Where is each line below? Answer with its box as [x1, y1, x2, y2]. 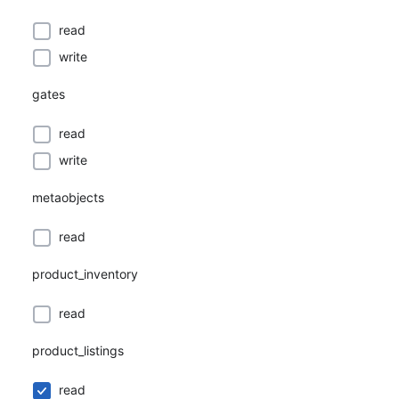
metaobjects [32, 190, 104, 205]
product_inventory [32, 266, 138, 281]
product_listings [32, 343, 124, 358]
